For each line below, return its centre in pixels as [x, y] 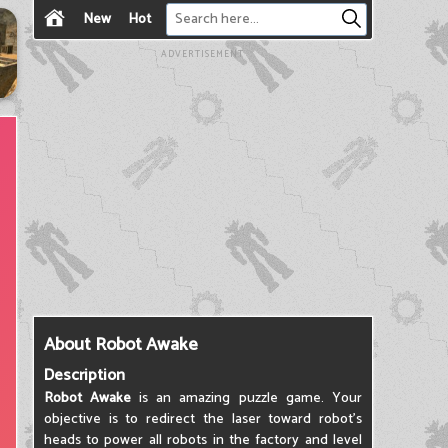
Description [84, 375]
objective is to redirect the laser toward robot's [202, 419]
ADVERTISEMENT [203, 54]
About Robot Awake [120, 345]
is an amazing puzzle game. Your [246, 398]
